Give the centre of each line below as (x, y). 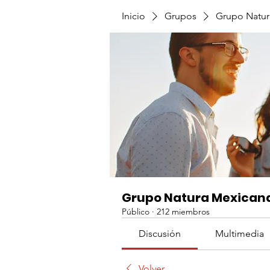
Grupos (181, 16)
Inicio (133, 16)
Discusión (160, 234)
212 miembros (183, 212)
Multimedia (239, 234)
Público (136, 212)
